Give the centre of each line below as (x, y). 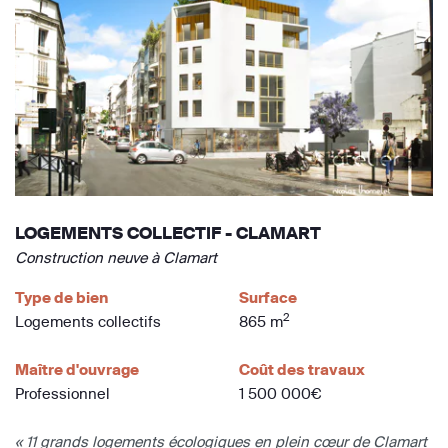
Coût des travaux (302, 370)
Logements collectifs (88, 322)
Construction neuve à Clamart (116, 258)
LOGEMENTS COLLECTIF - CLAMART (168, 233)
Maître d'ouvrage (77, 370)
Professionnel (62, 394)
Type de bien (61, 298)
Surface (268, 298)
